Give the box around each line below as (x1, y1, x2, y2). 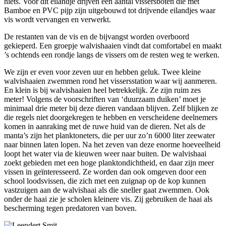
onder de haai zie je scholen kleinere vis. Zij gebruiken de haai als (4, 195, 212, 204)
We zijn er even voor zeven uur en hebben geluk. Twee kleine (4, 68, 201, 77)
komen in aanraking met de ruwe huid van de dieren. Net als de (4, 122, 205, 131)
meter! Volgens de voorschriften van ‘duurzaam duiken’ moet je (4, 95, 206, 104)
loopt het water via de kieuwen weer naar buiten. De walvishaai (4, 149, 206, 158)
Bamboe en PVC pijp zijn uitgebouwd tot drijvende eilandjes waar (4, 6, 215, 15)
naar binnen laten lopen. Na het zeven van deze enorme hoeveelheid (4, 140, 220, 149)
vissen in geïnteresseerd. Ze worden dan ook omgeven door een (4, 167, 206, 177)
